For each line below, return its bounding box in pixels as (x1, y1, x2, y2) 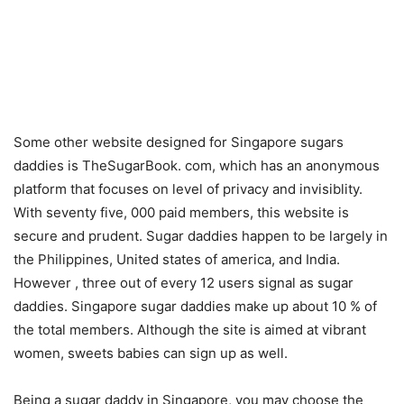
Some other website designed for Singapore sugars (14, 133, 344, 151)
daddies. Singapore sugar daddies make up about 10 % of (14, 298, 377, 316)
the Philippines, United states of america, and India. (14, 251, 340, 269)
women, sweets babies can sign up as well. (14, 344, 288, 363)
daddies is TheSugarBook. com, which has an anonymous (14, 157, 380, 175)
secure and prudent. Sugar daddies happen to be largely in (14, 227, 388, 245)
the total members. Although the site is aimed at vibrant (14, 321, 366, 339)
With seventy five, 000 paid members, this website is (14, 204, 349, 222)
